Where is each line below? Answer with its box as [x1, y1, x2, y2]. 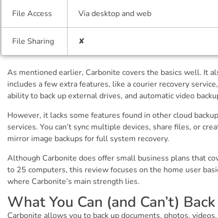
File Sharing [12, 36, 54, 47]
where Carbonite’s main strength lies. [7, 176, 140, 187]
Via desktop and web [78, 8, 152, 19]
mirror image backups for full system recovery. [7, 133, 169, 144]
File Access [12, 8, 53, 19]
